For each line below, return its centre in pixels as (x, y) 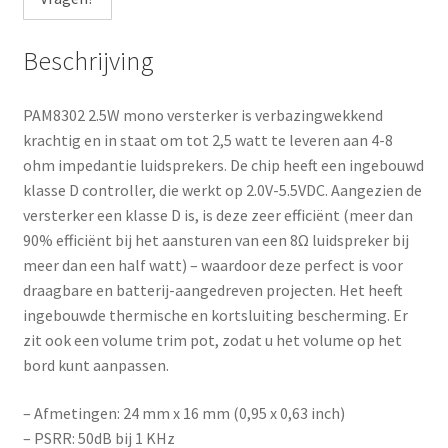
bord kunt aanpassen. (95, 365)
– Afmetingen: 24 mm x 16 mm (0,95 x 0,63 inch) (183, 412)
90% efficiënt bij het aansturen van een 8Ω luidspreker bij (215, 240)
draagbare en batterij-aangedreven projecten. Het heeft (212, 290)
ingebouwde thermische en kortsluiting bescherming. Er (215, 315)
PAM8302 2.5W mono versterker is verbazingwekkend (202, 115)
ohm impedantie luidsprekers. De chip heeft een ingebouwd (223, 165)
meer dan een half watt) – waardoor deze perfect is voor (212, 265)
